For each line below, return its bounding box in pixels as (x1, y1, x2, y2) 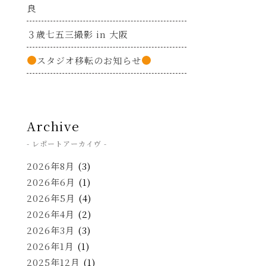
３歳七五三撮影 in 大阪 (26, 27, 129, 40)
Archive (26, 116, 80, 135)
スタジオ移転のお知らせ (36, 53, 142, 66)
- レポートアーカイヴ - (26, 138, 107, 148)
